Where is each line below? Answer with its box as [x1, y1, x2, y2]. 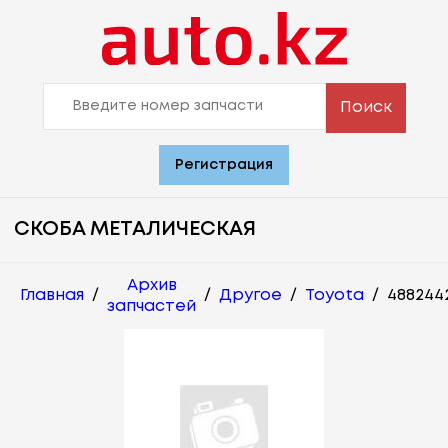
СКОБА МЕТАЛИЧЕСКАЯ [14, 219, 256, 239]
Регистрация [175, 158, 273, 171]
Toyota [305, 288, 364, 304]
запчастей [107, 298, 196, 314]
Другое [219, 288, 282, 304]
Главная [20, 288, 84, 304]
